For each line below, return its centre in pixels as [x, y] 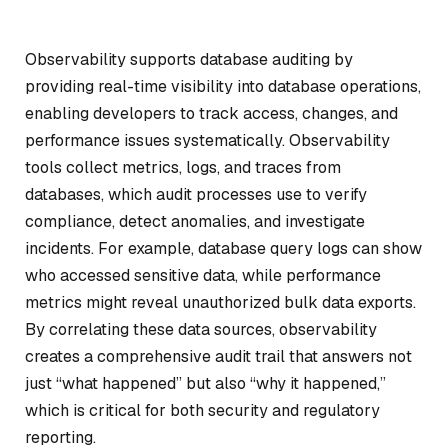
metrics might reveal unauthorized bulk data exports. [220, 302]
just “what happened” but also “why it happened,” [205, 383]
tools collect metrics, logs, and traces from [183, 167]
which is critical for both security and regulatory [202, 410]
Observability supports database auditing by [189, 59]
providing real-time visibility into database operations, [223, 86]
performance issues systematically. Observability [207, 140]
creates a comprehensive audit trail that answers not [218, 356]
